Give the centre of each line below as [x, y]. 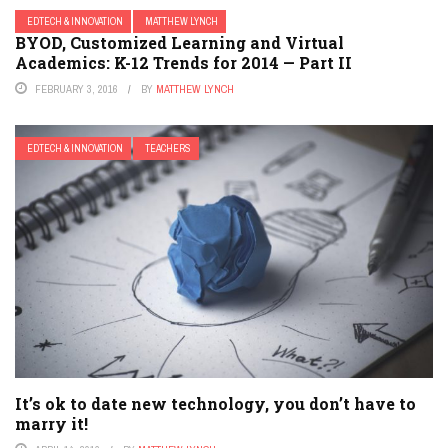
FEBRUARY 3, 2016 [76, 89]
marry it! [51, 424]
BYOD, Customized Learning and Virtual [179, 42]
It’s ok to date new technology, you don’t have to [215, 404]
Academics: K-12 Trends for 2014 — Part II [183, 62]
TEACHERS [168, 148]
